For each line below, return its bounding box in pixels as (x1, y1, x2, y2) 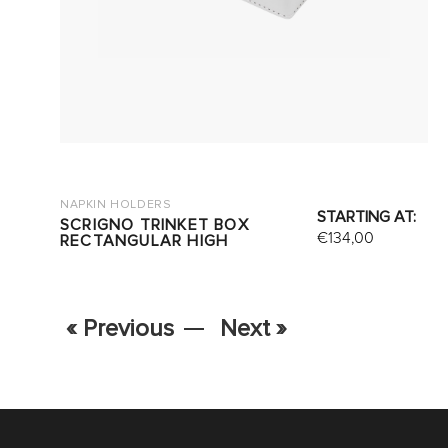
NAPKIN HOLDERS (60, 197, 172, 212)
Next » (220, 314, 287, 343)
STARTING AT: (317, 207, 417, 227)
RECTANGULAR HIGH (60, 231, 229, 251)
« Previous (66, 314, 174, 343)
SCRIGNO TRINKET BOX (60, 215, 249, 235)
